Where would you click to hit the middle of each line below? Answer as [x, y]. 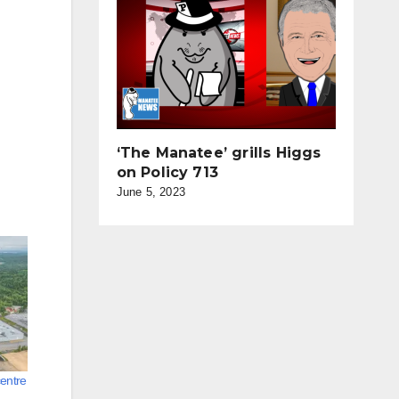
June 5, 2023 [151, 192]
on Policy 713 [167, 172]
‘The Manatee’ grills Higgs [219, 153]
